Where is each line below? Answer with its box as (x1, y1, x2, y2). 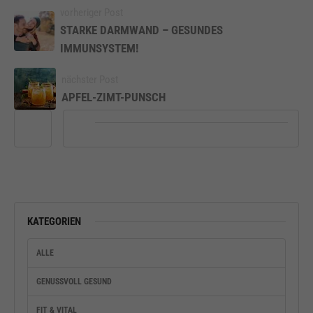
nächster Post (61, 73, 118, 86)
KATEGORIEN (27, 215, 81, 228)
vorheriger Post (59, 6, 123, 20)
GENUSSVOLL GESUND (36, 277, 112, 287)
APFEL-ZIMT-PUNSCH (61, 89, 166, 104)
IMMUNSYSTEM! (59, 41, 138, 56)
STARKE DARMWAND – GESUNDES (59, 23, 223, 38)
